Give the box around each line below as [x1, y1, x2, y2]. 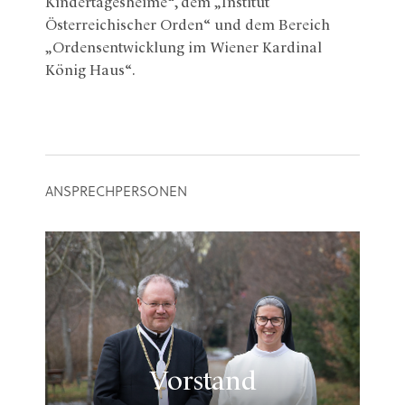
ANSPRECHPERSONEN [45, 185, 187, 201]
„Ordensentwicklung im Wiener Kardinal [45, 41, 322, 56]
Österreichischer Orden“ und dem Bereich [45, 18, 330, 33]
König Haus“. [45, 63, 136, 79]
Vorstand [148, 369, 257, 397]
